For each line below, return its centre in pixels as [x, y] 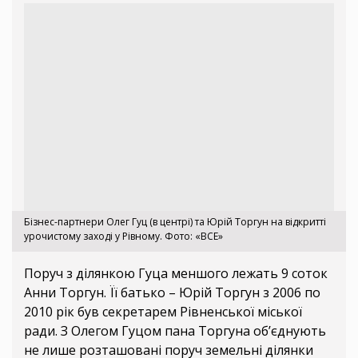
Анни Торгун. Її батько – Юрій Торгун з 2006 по [172, 292]
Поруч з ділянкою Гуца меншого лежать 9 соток [176, 273]
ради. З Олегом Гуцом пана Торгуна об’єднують [175, 330]
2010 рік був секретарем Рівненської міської [163, 311]
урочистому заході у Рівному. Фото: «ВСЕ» [123, 236]
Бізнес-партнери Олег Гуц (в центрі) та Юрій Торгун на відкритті [175, 221]
